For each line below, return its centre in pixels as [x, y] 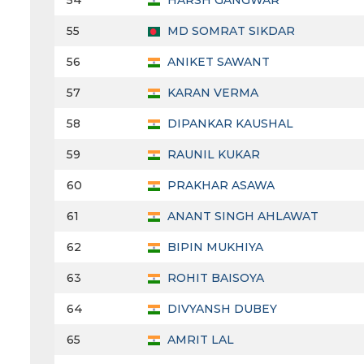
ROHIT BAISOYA [214, 278]
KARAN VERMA [211, 93]
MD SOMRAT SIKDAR [230, 31]
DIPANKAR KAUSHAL [229, 124]
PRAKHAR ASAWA [219, 186]
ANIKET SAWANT [217, 62]
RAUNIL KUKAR [212, 155]
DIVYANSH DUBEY [221, 309]
